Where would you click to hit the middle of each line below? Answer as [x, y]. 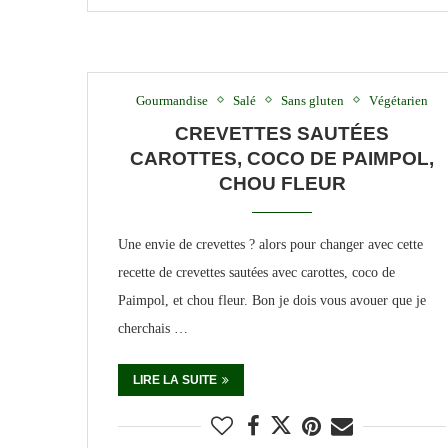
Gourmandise [172, 100]
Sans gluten [312, 100]
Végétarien [398, 100]
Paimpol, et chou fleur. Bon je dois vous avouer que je [272, 300]
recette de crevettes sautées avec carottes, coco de [256, 272]
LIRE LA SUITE [175, 379]
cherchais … [153, 328]
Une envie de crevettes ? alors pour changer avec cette [270, 244]
